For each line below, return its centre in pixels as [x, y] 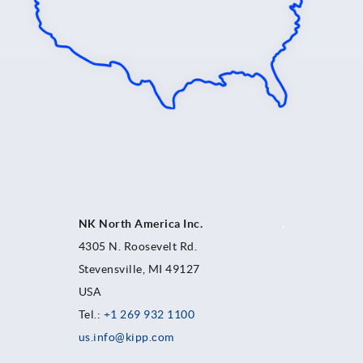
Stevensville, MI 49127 [139, 269]
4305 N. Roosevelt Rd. [137, 247]
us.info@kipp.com [126, 337]
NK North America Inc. [180, 224]
